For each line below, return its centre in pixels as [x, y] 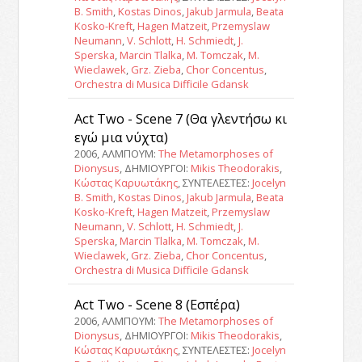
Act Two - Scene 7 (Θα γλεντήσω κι [180, 118]
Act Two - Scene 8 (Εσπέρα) [157, 304]
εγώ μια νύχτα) [121, 137]
